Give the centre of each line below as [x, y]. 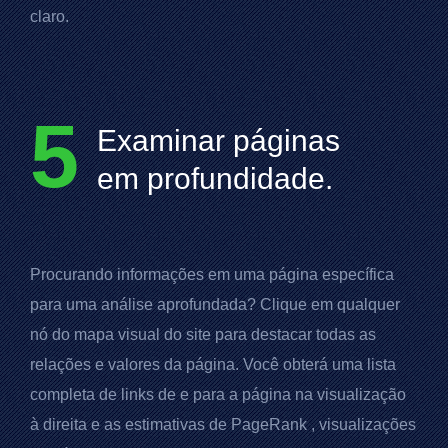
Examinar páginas [218, 140]
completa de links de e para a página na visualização [218, 394]
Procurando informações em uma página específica [212, 274]
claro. [49, 16]
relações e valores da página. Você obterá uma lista [213, 364]
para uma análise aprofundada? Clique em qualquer [215, 304]
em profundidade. [215, 178]
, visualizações [361, 424]
